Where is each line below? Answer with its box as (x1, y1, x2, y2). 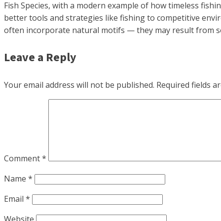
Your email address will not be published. (4, 79, 154, 91)
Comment (4, 153, 42, 164)
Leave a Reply (4, 49, 76, 67)
